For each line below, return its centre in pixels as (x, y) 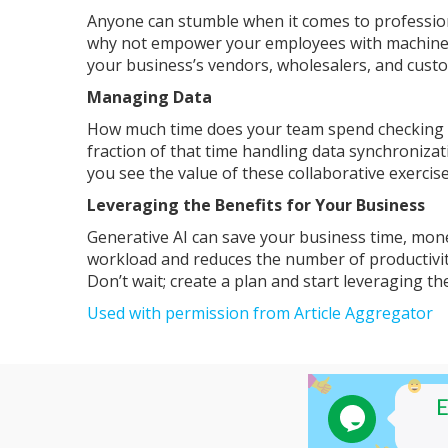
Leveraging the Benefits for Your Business (256, 204)
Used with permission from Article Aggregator (260, 312)
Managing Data (149, 96)
